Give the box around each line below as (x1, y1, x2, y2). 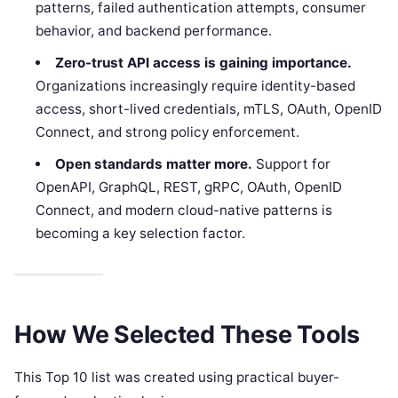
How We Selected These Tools (14, 319, 360, 349)
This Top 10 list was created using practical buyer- (14, 368, 339, 386)
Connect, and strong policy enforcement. (36, 123, 300, 141)
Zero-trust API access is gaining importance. (54, 54, 352, 72)
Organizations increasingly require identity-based (36, 77, 356, 95)
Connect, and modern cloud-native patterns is (36, 202, 333, 219)
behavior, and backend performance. (36, 22, 273, 40)
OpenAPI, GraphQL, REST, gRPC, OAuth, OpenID (36, 179, 343, 196)
